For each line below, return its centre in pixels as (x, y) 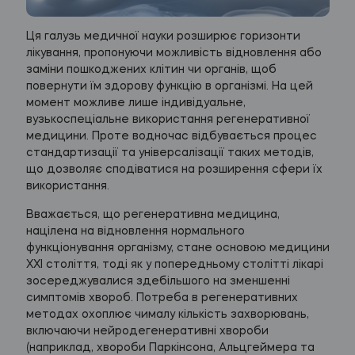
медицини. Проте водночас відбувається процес (171, 136)
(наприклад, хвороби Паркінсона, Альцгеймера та (170, 347)
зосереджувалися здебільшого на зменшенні (158, 281)
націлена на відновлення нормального (135, 231)
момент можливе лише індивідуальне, (136, 103)
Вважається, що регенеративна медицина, (153, 214)
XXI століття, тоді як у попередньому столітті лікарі (174, 264)
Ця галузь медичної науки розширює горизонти (163, 36)
